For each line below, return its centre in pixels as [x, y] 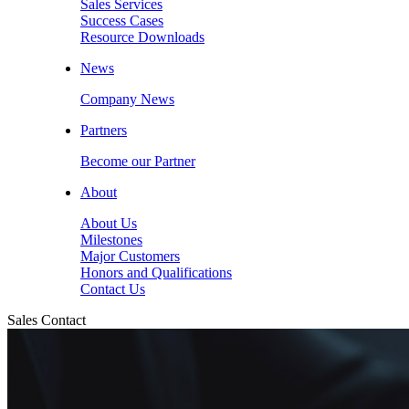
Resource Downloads [142, 37]
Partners [104, 130]
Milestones [111, 239]
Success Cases [122, 20]
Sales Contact [47, 320]
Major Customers [130, 256]
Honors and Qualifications [156, 272]
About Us [109, 223]
